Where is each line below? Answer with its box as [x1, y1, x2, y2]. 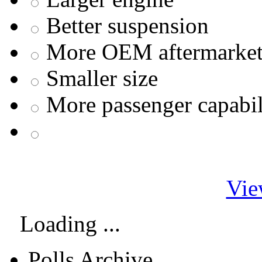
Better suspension [46, 13, 209, 39]
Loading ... [14, 211, 120, 237]
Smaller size [46, 65, 158, 91]
